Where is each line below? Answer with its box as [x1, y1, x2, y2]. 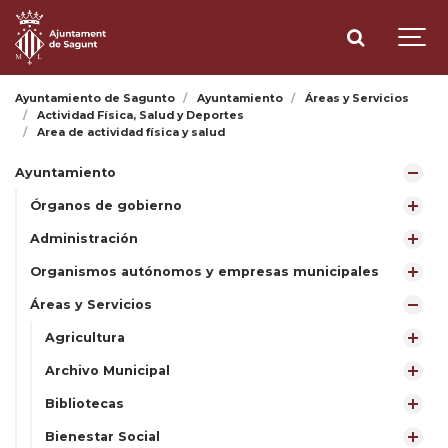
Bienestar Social [45, 429, 160, 444]
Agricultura [45, 330, 125, 345]
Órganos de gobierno [30, 198, 182, 213]
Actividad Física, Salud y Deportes [37, 109, 245, 122]
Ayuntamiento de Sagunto [15, 92, 175, 105]
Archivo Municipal [45, 363, 170, 378]
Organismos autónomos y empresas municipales [30, 264, 379, 279]
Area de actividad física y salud [37, 126, 226, 139]
